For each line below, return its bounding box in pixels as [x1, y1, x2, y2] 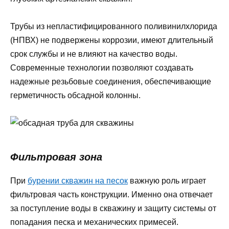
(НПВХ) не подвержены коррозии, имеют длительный [10, 36, 213, 45]
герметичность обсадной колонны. [10, 91, 141, 100]
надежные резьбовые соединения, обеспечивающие [10, 77, 211, 86]
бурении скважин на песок [28, 176, 128, 186]
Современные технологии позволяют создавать [10, 63, 193, 73]
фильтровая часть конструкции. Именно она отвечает [10, 190, 213, 199]
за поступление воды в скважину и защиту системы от [10, 204, 216, 213]
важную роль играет [128, 176, 206, 186]
